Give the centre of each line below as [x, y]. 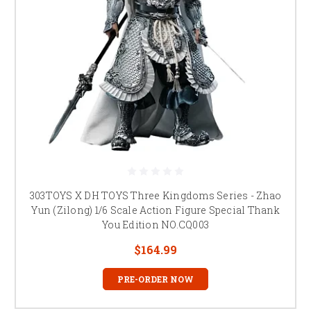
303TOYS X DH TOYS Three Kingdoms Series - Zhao [155, 195]
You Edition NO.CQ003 [155, 224]
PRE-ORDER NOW [155, 279]
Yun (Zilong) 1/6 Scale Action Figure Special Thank [155, 210]
